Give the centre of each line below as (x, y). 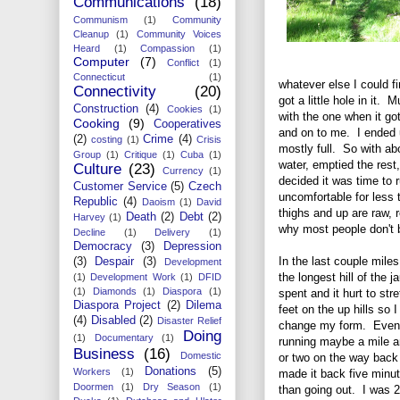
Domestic (201, 355)
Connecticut (99, 76)
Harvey (89, 217)
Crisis (209, 139)
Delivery (173, 232)
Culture (97, 169)
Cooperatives (187, 124)
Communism (100, 19)
